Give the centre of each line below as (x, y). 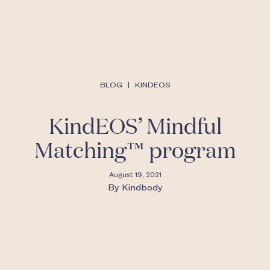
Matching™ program (135, 152)
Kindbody (142, 188)
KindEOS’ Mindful (135, 128)
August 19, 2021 (135, 175)
